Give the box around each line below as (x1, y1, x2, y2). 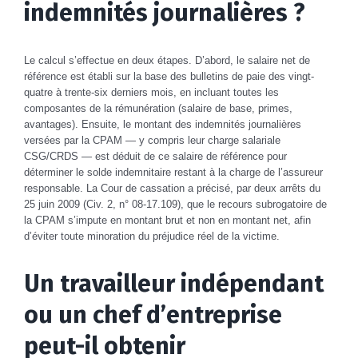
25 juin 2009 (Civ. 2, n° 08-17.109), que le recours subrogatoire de (24, 197, 327, 210)
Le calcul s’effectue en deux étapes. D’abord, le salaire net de (24, 54, 310, 66)
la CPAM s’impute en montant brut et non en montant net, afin (24, 213, 311, 226)
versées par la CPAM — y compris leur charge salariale (24, 133, 280, 146)
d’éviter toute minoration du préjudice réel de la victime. (24, 229, 280, 242)
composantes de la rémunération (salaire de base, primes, (24, 101, 292, 114)
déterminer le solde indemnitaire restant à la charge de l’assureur (24, 165, 323, 178)
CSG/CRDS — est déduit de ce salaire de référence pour (24, 149, 287, 162)
